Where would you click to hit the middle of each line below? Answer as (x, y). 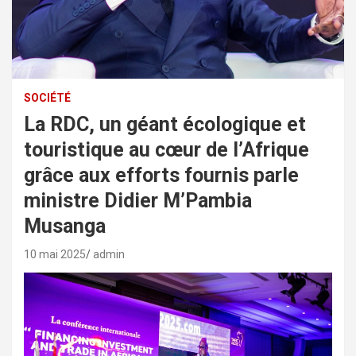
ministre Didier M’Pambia (138, 200)
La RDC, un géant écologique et (165, 124)
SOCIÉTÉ (47, 97)
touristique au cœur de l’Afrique (166, 149)
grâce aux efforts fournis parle (161, 175)
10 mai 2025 (55, 254)
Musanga (65, 226)
